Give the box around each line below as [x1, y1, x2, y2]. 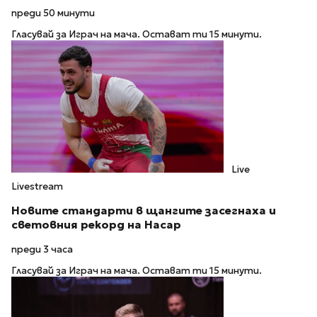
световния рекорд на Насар [11, 218, 181, 232]
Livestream [11, 180, 63, 193]
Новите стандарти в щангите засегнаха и [11, 204, 276, 218]
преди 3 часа [11, 243, 73, 255]
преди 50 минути [11, 6, 95, 19]
